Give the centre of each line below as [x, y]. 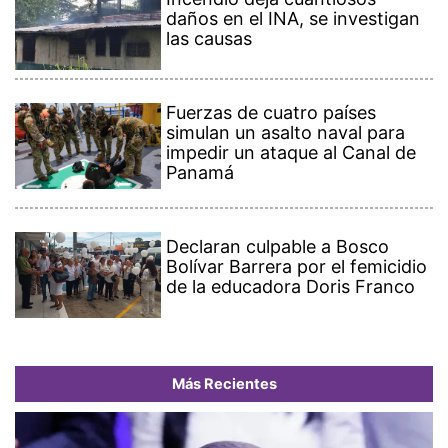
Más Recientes [224, 384]
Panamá [200, 173]
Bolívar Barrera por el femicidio [297, 267]
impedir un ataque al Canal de [291, 153]
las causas [209, 38]
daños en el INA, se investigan [293, 18]
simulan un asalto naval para [286, 133]
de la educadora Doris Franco [291, 287]
